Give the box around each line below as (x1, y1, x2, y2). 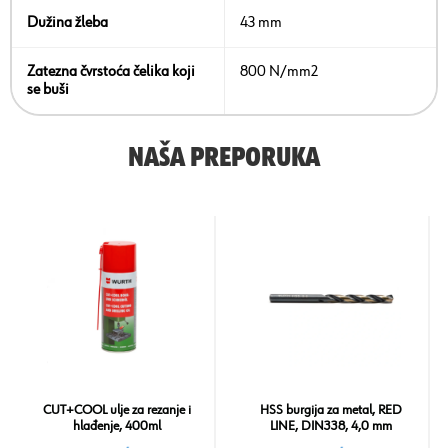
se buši (27, 82, 69, 99)
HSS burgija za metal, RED (260, 403, 402, 418)
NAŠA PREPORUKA (128, 144, 320, 173)
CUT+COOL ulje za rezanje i (43, 403, 191, 418)
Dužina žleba (27, 15, 108, 32)
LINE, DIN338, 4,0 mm (270, 419, 392, 434)
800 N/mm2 (240, 64, 319, 81)
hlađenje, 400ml (73, 419, 161, 434)
